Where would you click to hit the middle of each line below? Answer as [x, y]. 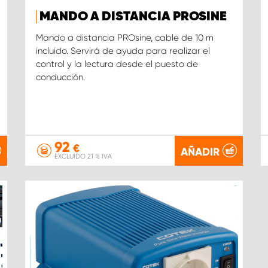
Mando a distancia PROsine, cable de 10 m [124, 38]
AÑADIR [200, 152]
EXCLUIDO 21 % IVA [83, 156]
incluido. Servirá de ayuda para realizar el [123, 51]
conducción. [60, 77]
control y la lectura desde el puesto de [117, 64]
